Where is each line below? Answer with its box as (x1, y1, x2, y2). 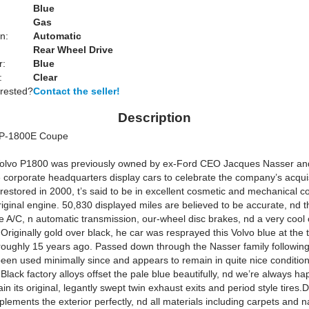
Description (118, 110, 191, 125)
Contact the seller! (33, 86, 120, 97)
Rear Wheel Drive (33, 44, 113, 55)
